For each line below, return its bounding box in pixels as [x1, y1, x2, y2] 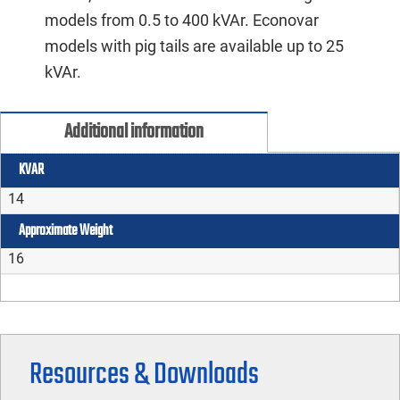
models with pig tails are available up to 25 [45, 37, 344, 55]
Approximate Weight [19, 220, 112, 243]
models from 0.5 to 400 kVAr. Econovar [45, 11, 319, 29]
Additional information [64, 117, 204, 147]
